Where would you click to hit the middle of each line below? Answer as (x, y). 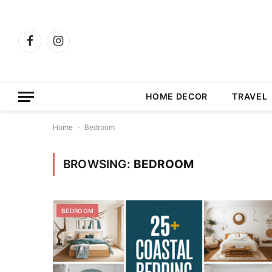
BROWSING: (98, 164)
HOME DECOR (177, 96)
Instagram (77, 46)
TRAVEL (250, 96)
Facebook (49, 46)
